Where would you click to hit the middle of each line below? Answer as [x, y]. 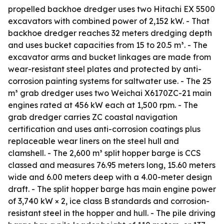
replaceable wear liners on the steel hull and [93, 141]
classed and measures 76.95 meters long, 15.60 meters [112, 165]
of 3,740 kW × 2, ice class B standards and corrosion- [109, 201]
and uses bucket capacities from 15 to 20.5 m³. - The [108, 45]
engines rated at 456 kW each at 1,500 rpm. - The [103, 105]
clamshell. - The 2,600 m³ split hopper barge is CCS [104, 153]
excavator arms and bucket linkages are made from [109, 57]
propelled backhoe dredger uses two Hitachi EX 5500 [111, 9]
